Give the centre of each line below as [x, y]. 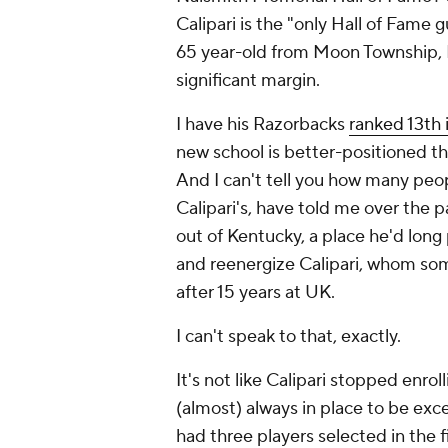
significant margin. [248, 81]
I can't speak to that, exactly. [288, 337]
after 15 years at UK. [255, 293]
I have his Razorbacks [262, 125]
